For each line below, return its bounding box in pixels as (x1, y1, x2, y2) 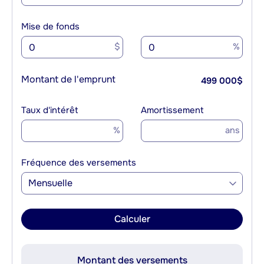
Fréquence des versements (21, 157, 136, 169)
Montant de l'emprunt (21, 73, 115, 86)
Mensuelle (28, 177, 73, 190)
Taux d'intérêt (21, 104, 78, 117)
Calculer (114, 213, 150, 226)
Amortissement (141, 104, 204, 117)
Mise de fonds (21, 21, 80, 33)
